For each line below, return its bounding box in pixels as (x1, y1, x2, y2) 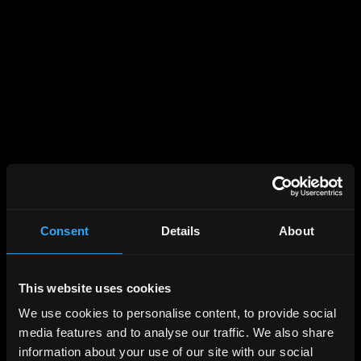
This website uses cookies (19, 280, 172, 295)
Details (160, 223, 201, 238)
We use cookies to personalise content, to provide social (19, 306, 336, 321)
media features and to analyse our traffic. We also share (19, 326, 334, 340)
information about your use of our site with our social (19, 345, 313, 359)
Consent (40, 223, 89, 238)
